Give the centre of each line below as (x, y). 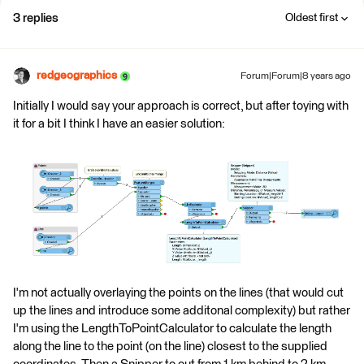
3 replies (36, 18)
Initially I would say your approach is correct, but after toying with (181, 106)
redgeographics (77, 76)
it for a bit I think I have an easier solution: (119, 124)
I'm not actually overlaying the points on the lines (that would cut (178, 292)
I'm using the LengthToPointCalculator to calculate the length (172, 328)
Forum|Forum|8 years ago (296, 76)
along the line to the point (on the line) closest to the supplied (170, 346)
